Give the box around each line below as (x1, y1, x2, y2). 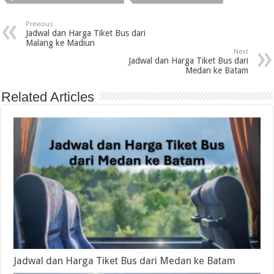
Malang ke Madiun (26, 38, 95, 48)
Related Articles (1, 89, 95, 105)
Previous (26, 20, 54, 29)
